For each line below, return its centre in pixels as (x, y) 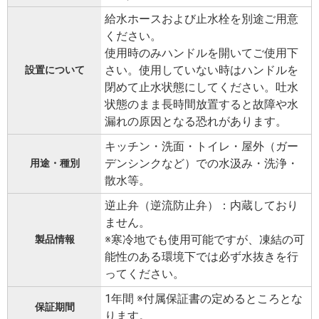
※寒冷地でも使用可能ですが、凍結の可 (205, 240)
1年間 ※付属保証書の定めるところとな (204, 299)
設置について (54, 70)
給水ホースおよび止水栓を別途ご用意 (202, 19)
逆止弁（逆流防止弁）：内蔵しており (202, 206)
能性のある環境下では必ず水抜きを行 (202, 257)
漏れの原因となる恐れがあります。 (196, 122)
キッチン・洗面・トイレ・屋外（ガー (202, 147)
